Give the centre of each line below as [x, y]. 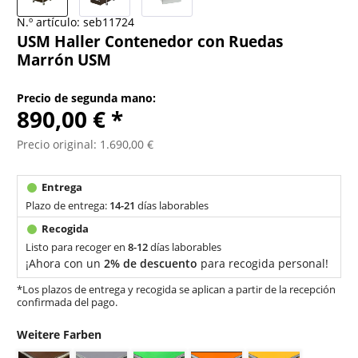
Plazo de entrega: [68, 205]
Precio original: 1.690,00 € [86, 144]
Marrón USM [64, 60]
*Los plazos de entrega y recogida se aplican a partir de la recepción [177, 290]
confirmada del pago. [68, 302]
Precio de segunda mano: [87, 98]
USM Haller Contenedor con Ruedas [150, 41]
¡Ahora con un [65, 263]
